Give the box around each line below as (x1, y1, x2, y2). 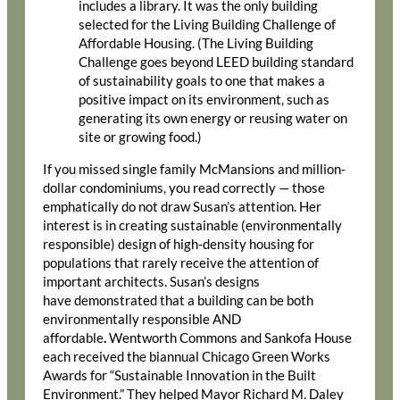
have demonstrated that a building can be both (43, 293, 313, 308)
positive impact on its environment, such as (79, 92, 329, 108)
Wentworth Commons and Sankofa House (109, 330, 352, 346)
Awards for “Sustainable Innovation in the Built (43, 368, 316, 383)
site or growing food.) (79, 129, 204, 146)
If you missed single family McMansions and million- (43, 162, 346, 177)
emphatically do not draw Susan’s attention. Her (43, 199, 321, 214)
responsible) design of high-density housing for (43, 237, 314, 252)
